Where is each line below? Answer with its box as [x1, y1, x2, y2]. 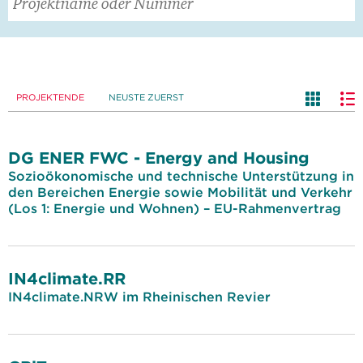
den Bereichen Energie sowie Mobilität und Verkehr [8, 184, 352, 200]
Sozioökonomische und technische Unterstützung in [8, 168, 354, 184]
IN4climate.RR [8, 268, 126, 288]
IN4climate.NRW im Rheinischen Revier [8, 288, 271, 305]
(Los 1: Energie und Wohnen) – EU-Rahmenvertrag [8, 200, 341, 216]
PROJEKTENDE [16, 92, 84, 103]
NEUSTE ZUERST [109, 92, 184, 103]
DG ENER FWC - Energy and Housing [8, 147, 310, 168]
